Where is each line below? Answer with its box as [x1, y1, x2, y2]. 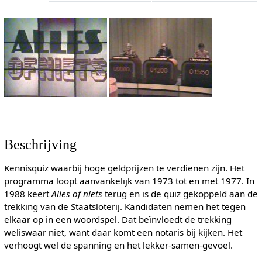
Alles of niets [51, 187, 102, 199]
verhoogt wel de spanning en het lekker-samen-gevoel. [4, 239, 233, 251]
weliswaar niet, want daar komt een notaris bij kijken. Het [4, 226, 242, 238]
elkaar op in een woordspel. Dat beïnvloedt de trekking [4, 213, 232, 225]
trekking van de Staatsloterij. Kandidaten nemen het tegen [4, 200, 246, 212]
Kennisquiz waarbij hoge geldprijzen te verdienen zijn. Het [4, 161, 244, 174]
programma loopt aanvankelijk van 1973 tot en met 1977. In [4, 174, 254, 187]
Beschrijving [4, 136, 77, 153]
